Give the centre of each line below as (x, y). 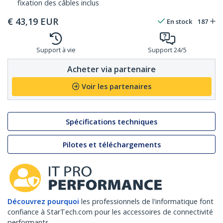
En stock (179, 22)
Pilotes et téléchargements (111, 144)
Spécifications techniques (111, 121)
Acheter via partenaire (111, 69)
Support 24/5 (167, 50)
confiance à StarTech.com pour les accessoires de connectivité (110, 212)
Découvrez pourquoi (43, 202)
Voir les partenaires (116, 87)
